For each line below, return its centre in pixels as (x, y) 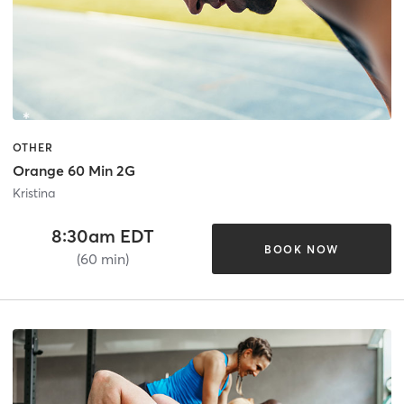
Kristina (34, 193)
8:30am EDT (102, 236)
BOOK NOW (301, 249)
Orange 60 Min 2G (74, 171)
